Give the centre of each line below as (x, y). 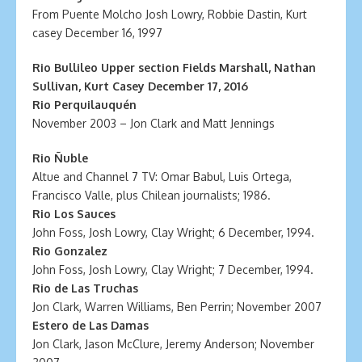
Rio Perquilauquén (84, 105)
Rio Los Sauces (74, 214)
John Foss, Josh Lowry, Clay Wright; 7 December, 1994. (173, 269)
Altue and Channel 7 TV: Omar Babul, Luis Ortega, (162, 177)
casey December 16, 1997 (97, 33)
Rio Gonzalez (70, 251)
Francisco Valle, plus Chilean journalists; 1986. (152, 195)
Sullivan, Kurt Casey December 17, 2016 (140, 86)
